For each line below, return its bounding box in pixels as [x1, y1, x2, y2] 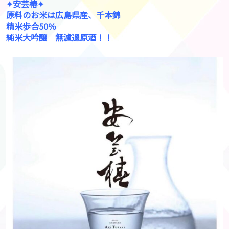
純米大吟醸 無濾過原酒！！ [6, 31, 112, 44]
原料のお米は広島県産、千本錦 [6, 9, 129, 21]
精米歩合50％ [6, 20, 64, 33]
